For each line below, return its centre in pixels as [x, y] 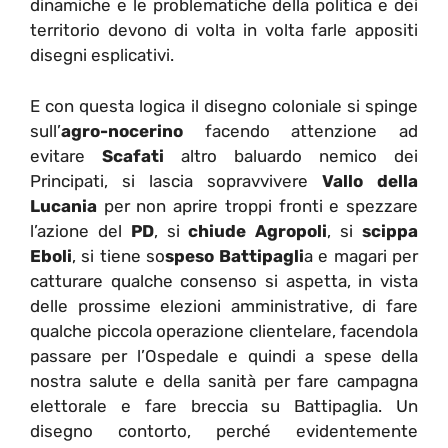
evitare [66, 155]
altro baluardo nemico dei [291, 155]
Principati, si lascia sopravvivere [176, 180]
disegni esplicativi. [102, 55]
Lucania [63, 205]
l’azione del [76, 230]
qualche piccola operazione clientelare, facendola [224, 330]
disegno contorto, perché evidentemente [224, 430]
